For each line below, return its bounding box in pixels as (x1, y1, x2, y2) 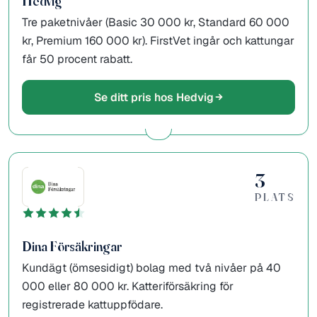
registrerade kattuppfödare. (22, 296, 163, 312)
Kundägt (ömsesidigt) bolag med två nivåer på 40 (22, 260, 281, 275)
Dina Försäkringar (22, 237, 122, 255)
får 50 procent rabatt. (22, 51, 132, 67)
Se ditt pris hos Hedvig (93, 89, 214, 105)
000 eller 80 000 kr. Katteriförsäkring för (22, 278, 234, 294)
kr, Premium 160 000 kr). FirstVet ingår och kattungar (22, 33, 294, 48)
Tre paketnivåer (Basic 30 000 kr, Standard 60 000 (22, 14, 289, 30)
